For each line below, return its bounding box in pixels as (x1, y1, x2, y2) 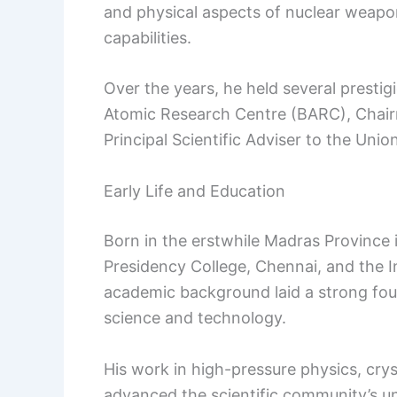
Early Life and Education (104, 182, 285, 201)
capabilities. (104, 27, 191, 47)
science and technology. (104, 308, 286, 328)
